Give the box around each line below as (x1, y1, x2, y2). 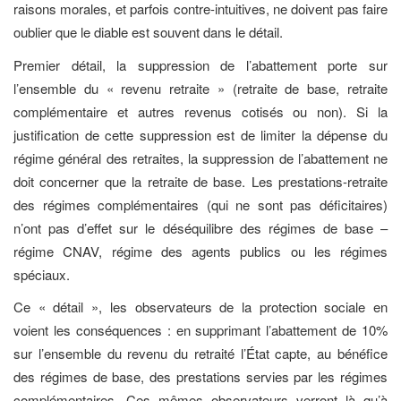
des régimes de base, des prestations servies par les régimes (13, 367, 388, 386)
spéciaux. (13, 264, 70, 284)
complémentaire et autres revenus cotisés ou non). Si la (13, 101, 388, 121)
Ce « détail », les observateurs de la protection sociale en (13, 297, 388, 316)
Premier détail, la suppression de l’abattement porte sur (13, 55, 388, 74)
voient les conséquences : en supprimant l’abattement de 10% (13, 320, 388, 339)
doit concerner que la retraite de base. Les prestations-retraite (13, 171, 388, 191)
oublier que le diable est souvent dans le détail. (13, 22, 283, 41)
